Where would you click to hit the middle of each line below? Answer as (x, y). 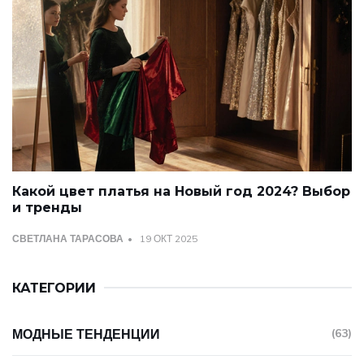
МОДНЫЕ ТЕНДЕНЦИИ (86, 334)
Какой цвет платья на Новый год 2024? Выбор (181, 191)
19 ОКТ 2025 (169, 238)
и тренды (47, 207)
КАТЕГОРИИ (54, 288)
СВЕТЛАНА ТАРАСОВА (68, 238)
